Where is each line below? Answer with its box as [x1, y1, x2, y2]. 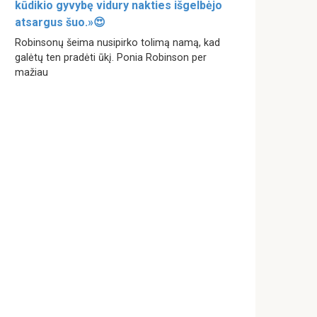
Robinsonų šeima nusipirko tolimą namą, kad [15, 36, 220, 49]
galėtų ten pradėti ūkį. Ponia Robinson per [15, 51, 207, 64]
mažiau [15, 66, 48, 79]
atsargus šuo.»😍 [15, 15, 105, 29]
